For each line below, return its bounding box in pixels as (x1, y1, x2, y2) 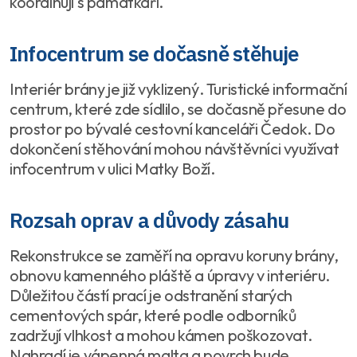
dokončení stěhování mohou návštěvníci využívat (10, 139, 339, 159)
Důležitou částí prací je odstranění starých (10, 285, 292, 306)
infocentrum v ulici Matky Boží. (10, 159, 215, 179)
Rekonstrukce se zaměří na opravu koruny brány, (10, 245, 339, 266)
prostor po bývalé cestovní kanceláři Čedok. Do (10, 119, 335, 139)
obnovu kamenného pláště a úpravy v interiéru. (10, 265, 331, 286)
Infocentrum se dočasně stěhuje (10, 40, 300, 68)
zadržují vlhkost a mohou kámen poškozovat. (10, 325, 312, 346)
